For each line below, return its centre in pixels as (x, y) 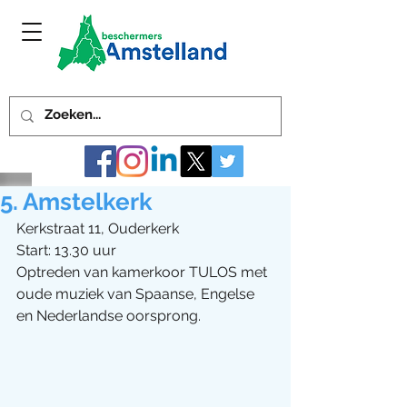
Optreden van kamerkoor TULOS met (144, 272)
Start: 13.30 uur (66, 250)
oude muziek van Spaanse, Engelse (137, 294)
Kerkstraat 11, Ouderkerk (99, 228)
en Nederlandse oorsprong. (109, 316)
